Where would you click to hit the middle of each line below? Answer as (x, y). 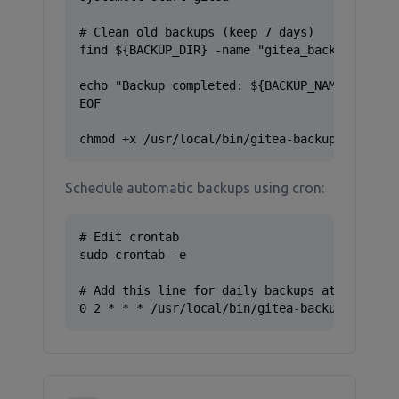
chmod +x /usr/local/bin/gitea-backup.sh (218, 139)
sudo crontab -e (133, 255)
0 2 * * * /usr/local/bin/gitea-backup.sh (222, 308)
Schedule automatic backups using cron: (195, 188)
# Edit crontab (129, 237)
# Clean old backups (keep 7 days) (197, 32)
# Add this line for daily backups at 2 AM (225, 290)
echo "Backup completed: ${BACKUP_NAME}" (218, 85)
